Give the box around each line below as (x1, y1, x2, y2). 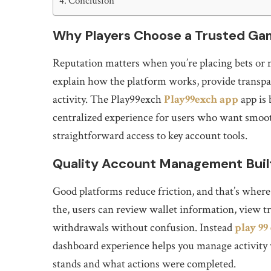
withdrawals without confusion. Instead (53, 220, 235, 235)
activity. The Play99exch (53, 92, 164, 107)
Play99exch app (164, 92, 238, 107)
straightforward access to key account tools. (53, 128, 247, 143)
